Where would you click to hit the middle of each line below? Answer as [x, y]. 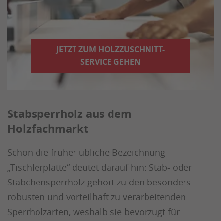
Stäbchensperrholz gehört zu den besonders [99, 182]
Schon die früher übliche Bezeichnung [86, 153]
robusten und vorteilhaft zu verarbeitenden [97, 197]
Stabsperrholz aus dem [70, 114]
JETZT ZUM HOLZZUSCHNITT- [110, 50]
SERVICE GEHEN [110, 62]
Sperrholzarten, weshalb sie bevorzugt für [93, 212]
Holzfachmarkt [48, 129]
